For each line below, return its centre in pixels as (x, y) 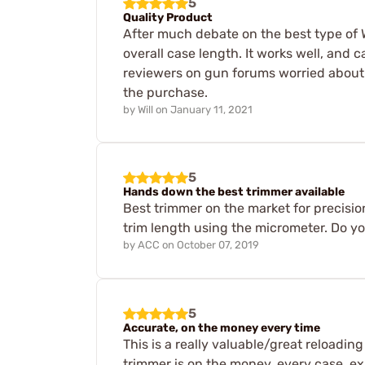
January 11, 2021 (211, 109)
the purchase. (165, 92)
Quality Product (168, 17)
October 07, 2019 (218, 245)
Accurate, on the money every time (222, 328)
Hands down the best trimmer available (234, 192)
